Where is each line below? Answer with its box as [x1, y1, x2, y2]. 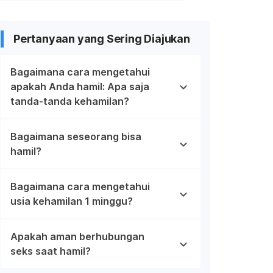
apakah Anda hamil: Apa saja [10, 80, 149, 93]
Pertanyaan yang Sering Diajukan [13, 32, 190, 45]
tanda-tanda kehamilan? [10, 94, 129, 107]
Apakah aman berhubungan [10, 230, 144, 243]
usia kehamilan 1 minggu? [10, 194, 133, 207]
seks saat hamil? [10, 244, 91, 257]
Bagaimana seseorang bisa [10, 130, 141, 143]
